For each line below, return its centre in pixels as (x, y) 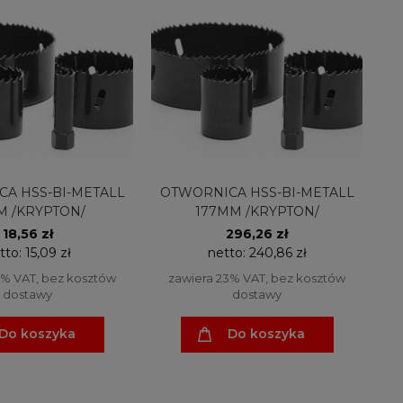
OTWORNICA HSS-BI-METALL (257, 192)
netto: (228, 252)
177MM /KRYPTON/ (257, 211)
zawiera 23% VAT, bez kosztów (257, 278)
